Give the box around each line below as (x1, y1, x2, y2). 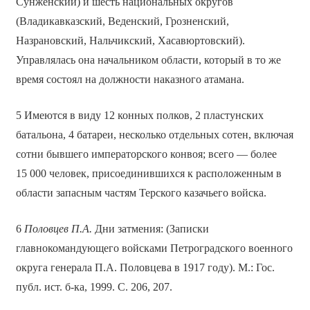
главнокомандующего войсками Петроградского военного (15, 242, 293, 255)
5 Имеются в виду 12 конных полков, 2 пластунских (15, 109, 264, 122)
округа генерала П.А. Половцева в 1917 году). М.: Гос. (15, 262, 275, 274)
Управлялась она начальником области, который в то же (15, 54, 281, 66)
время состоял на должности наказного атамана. (15, 73, 244, 86)
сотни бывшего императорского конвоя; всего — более (15, 148, 277, 161)
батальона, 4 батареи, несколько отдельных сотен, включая (15, 129, 293, 141)
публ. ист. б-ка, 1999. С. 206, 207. (15, 281, 172, 293)
